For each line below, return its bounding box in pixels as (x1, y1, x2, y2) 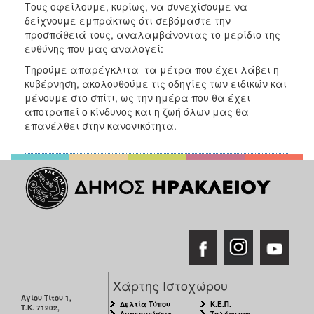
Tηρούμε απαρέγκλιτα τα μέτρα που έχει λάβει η (25, 62, 279, 76)
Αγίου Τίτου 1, (21, 292, 71, 303)
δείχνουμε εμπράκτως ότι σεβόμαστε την (25, 13, 231, 27)
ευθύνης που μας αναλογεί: (25, 41, 163, 55)
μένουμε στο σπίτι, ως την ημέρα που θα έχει (25, 90, 250, 104)
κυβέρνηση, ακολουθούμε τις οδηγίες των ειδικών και (25, 76, 287, 90)
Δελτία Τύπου (120, 299, 171, 309)
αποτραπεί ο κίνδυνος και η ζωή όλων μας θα (25, 104, 249, 118)
